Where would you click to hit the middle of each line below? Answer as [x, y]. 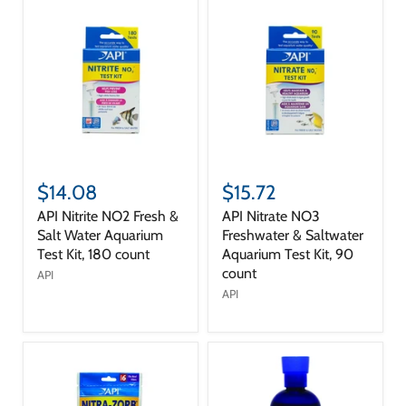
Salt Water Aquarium [100, 235]
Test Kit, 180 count [93, 254]
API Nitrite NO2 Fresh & [108, 216]
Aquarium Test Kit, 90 [288, 254]
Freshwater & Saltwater [293, 235]
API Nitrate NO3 [271, 216]
